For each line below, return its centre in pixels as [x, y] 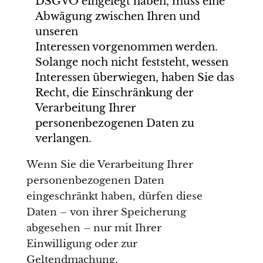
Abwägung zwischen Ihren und [117, 17]
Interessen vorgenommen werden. [126, 47]
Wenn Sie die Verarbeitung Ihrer [109, 165]
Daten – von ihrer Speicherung [106, 213]
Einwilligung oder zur [82, 244]
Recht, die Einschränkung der [114, 93]
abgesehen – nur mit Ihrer [94, 228]
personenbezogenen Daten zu [114, 124]
